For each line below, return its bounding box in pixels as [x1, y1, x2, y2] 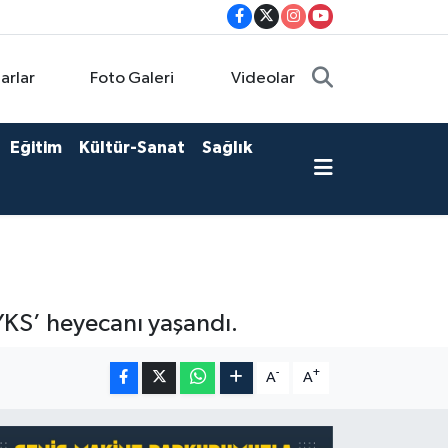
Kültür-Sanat [78, 139, 185, 157]
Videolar [231, 70, 296, 88]
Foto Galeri [90, 70, 174, 88]
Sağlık [201, 139, 252, 157]
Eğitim [9, 139, 62, 157]
